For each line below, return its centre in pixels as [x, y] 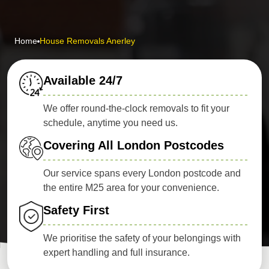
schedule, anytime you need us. [110, 123]
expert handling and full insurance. [116, 252]
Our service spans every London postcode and [142, 173]
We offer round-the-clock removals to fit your [136, 108]
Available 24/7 [83, 80]
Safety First [76, 210]
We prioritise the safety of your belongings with [142, 238]
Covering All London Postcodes [134, 145]
